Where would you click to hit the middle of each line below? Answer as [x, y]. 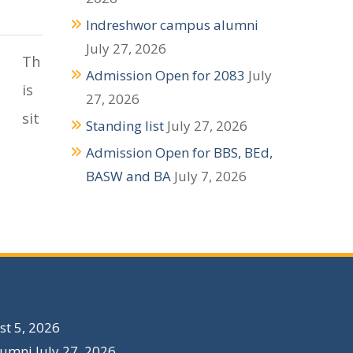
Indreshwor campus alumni [172, 24]
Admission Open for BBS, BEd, [179, 152]
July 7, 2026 [210, 176]
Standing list [124, 125]
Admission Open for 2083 [165, 75]
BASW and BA [128, 176]
